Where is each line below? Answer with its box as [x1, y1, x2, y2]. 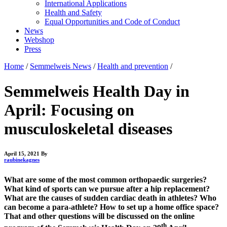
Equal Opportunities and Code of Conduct [45, 17, 180, 26]
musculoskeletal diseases [4, 119, 172, 138]
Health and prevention [97, 62, 168, 71]
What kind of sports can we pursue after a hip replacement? [4, 184, 210, 194]
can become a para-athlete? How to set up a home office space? [4, 203, 219, 212]
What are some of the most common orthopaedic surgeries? [4, 175, 207, 184]
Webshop [24, 35, 54, 45]
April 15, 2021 [4, 150, 40, 157]
